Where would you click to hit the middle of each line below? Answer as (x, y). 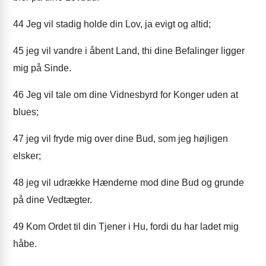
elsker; (27, 156)
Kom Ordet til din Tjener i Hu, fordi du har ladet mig (131, 227)
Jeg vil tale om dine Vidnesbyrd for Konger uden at (131, 95)
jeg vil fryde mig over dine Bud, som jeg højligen (126, 139)
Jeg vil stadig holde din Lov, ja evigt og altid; (117, 24)
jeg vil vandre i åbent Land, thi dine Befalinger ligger (134, 51)
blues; (26, 112)
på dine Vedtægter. (53, 200)
